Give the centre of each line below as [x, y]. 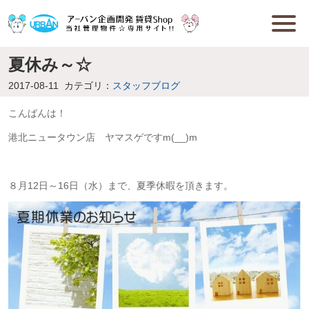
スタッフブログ [146, 85]
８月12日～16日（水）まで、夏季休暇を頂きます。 [120, 185]
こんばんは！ [37, 113]
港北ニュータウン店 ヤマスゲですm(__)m [102, 137]
